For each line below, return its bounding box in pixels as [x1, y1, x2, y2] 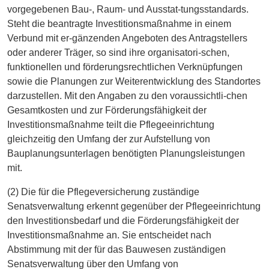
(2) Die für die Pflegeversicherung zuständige [7, 186, 199, 197]
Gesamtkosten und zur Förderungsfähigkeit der [7, 104, 207, 115]
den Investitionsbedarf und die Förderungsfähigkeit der [7, 215, 239, 226]
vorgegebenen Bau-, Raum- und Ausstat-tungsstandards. [7, 4, 249, 14]
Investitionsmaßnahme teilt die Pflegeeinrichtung [7, 119, 214, 130]
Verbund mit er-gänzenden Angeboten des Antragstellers [7, 32, 247, 43]
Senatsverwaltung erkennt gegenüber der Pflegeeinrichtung [7, 201, 261, 211]
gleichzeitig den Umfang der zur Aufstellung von [7, 133, 210, 144]
